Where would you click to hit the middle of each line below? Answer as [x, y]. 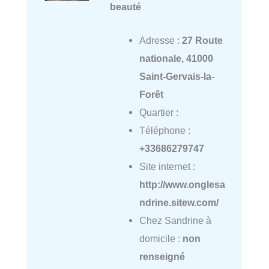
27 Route [202, 41]
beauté [125, 7]
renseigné [162, 257]
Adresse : [160, 41]
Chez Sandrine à [175, 221]
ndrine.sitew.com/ [179, 203]
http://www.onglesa [182, 185]
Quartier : [159, 113]
